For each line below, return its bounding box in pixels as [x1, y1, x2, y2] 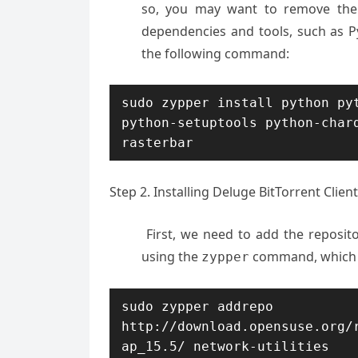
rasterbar [121, 135, 193, 150]
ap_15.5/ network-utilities [121, 339, 329, 354]
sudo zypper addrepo [121, 299, 273, 314]
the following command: [141, 45, 289, 62]
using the [141, 248, 201, 265]
